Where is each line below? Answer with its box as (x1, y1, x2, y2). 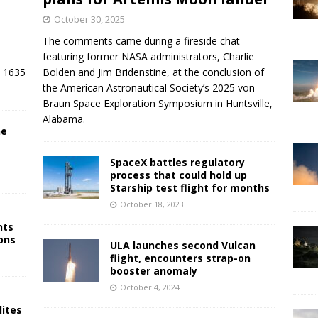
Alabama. (42, 111, 85, 126)
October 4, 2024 (119, 281, 180, 292)
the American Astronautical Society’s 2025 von (42, 80, 255, 94)
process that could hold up (109, 168, 247, 182)
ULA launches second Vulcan (109, 238, 256, 252)
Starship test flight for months (109, 180, 270, 194)
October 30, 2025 (53, 12, 125, 26)
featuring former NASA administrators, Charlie (42, 49, 254, 63)
